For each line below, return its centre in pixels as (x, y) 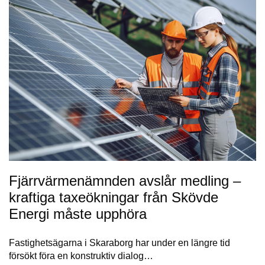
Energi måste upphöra (78, 214)
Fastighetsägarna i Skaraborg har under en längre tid (119, 243)
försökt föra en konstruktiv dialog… (81, 256)
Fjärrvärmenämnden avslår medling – (125, 180)
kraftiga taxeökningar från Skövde (114, 197)
